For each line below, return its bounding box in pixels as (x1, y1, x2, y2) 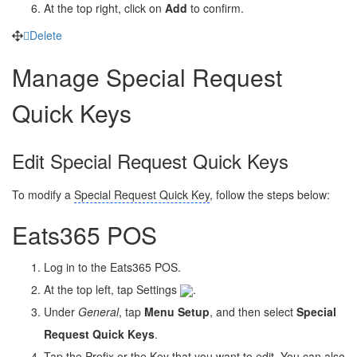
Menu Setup (144, 303, 210, 320)
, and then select (210, 303, 296, 320)
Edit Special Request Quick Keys (12, 146, 288, 175)
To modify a (12, 186, 74, 202)
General (78, 303, 119, 320)
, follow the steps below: (210, 186, 330, 202)
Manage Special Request (12, 59, 282, 94)
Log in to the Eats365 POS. (44, 258, 181, 275)
